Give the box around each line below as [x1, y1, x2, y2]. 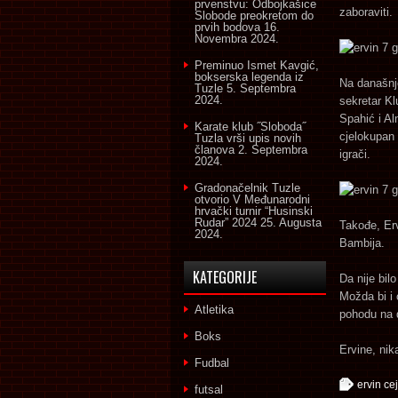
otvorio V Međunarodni [195, 193, 310, 206]
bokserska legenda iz [195, 70, 304, 84]
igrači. [339, 147, 370, 161]
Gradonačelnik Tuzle [195, 181, 300, 195]
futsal [195, 383, 223, 396]
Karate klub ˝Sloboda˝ [195, 120, 306, 133]
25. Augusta [260, 216, 322, 229]
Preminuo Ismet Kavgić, [195, 59, 319, 72]
